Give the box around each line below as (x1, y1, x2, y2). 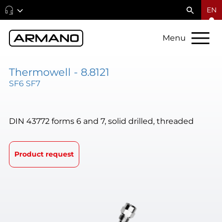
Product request (14, 150, 74, 159)
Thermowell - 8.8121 (8, 65, 110, 78)
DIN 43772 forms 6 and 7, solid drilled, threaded (8, 116, 194, 126)
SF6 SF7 (8, 78, 40, 88)
